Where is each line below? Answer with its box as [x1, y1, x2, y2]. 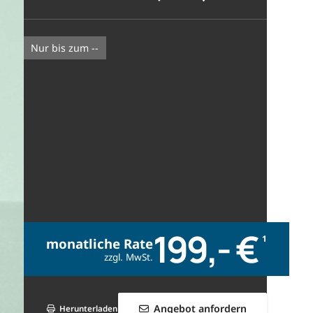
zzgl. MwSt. [103, 250, 153, 263]
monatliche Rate [45, 234, 153, 252]
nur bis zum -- [38, 41, 99, 54]
